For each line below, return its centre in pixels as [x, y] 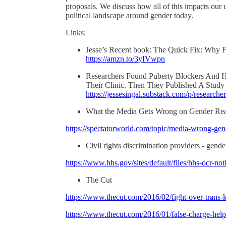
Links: [76, 32]
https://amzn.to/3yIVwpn [125, 59]
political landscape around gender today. [129, 15]
